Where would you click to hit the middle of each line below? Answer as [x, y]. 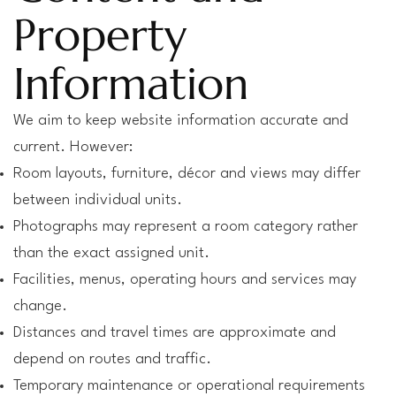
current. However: [73, 147]
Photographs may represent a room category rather [186, 227]
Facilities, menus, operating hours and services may [185, 280]
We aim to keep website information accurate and [181, 121]
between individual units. [98, 200]
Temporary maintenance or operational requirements [189, 386]
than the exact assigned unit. [111, 253]
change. [40, 306]
